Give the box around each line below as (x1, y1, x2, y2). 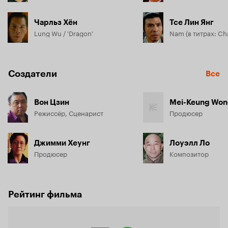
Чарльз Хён (34, 17, 77, 27)
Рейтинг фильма (8, 188, 82, 200)
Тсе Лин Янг (169, 17, 214, 27)
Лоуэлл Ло (169, 138, 210, 148)
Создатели (8, 68, 57, 79)
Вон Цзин (34, 97, 69, 107)
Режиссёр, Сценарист (34, 107, 103, 118)
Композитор (169, 148, 209, 158)
